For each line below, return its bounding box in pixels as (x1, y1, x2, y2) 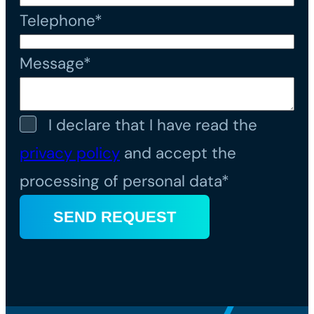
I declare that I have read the (48, 114, 258, 135)
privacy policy (20, 142, 120, 163)
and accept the (120, 142, 236, 163)
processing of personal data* (20, 170, 229, 191)
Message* (20, 53, 91, 74)
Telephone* (20, 10, 102, 31)
